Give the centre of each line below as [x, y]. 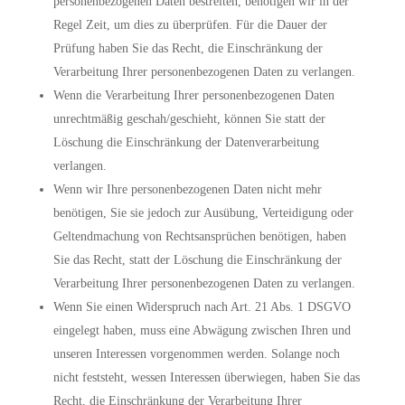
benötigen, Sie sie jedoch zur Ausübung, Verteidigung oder [203, 213]
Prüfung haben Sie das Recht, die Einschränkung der [188, 48]
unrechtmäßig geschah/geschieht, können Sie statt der [189, 119]
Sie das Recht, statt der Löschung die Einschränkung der [197, 260]
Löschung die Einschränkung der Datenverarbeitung [186, 142]
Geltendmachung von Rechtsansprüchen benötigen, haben [199, 236]
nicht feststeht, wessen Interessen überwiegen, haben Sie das [206, 377]
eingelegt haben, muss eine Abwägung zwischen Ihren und [202, 330]
